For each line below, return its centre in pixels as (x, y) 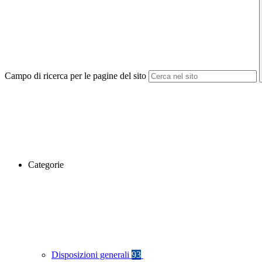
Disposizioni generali (92, 255)
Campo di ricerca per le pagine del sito (75, 76)
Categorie (46, 165)
